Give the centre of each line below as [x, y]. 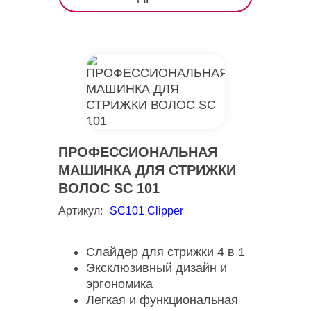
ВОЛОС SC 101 [109, 188]
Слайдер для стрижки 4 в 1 [166, 252]
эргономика [119, 284]
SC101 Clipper [146, 211]
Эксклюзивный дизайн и [157, 268]
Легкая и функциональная [162, 300]
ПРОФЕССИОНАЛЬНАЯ [138, 152]
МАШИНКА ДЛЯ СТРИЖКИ [147, 170]
